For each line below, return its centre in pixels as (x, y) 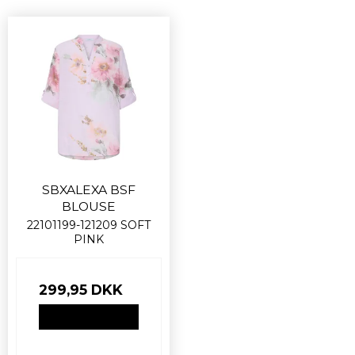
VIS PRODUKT (89, 317)
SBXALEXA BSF (89, 190)
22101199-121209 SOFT (89, 225)
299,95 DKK (81, 290)
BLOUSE (89, 207)
